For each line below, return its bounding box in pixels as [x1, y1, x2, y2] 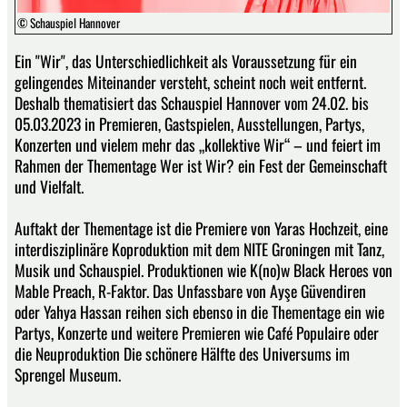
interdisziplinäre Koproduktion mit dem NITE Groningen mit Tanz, [15, 236, 384, 261]
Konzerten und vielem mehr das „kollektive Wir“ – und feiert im [15, 132, 381, 156]
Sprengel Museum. [15, 362, 121, 386]
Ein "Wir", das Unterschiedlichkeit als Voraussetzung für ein [15, 48, 357, 73]
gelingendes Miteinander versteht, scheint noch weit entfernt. [15, 69, 366, 94]
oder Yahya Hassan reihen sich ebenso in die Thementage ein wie [15, 299, 384, 323]
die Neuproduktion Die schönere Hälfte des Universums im [15, 341, 350, 365]
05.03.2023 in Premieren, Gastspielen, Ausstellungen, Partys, [15, 111, 364, 135]
